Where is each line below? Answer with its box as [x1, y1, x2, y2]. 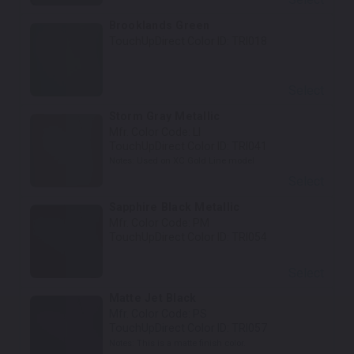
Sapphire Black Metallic [108, 201, 240, 214]
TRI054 [231, 231, 267, 244]
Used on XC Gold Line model [136, 156, 254, 167]
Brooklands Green [108, 18, 210, 32]
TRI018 [231, 34, 267, 47]
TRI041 [231, 140, 267, 153]
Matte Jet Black [108, 292, 197, 305]
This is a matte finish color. [136, 337, 246, 348]
